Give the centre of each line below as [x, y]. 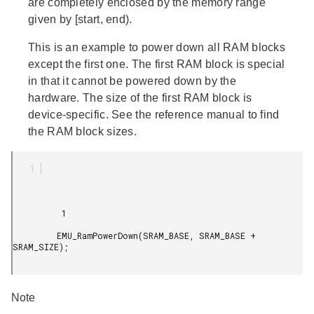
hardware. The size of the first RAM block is [140, 97]
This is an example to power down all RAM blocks [157, 47]
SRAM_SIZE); [41, 246]
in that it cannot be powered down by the [132, 81]
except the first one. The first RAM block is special [157, 64]
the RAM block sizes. [83, 131]
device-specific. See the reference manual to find [154, 114]
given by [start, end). [80, 19]
